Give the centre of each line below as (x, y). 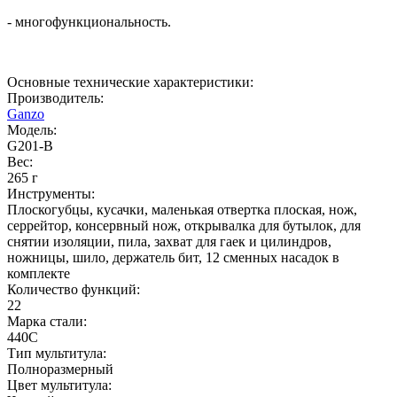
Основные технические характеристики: (130, 82)
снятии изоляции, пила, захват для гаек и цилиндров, (169, 242)
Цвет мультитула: (59, 385)
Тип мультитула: (57, 354)
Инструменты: (51, 194)
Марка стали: (47, 322)
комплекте (39, 274)
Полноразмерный (60, 370)
